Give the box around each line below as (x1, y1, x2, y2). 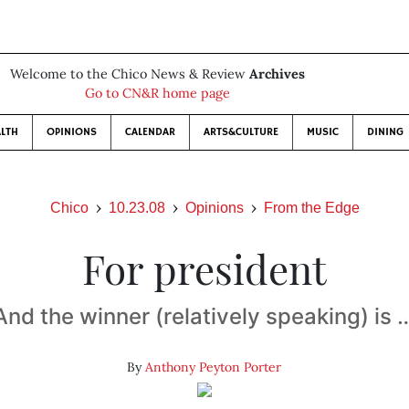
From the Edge (263, 200, 360, 215)
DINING (366, 125, 404, 139)
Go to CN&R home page (84, 85, 230, 101)
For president (81, 241, 327, 295)
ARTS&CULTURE (203, 125, 278, 139)
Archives (248, 66, 305, 82)
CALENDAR (124, 125, 175, 139)
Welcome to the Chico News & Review (9, 66, 249, 82)
